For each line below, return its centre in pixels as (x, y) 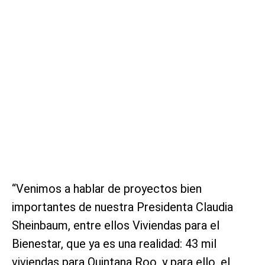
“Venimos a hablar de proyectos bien (107, 188)
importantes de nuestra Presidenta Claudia (122, 207)
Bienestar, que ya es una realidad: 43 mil (114, 243)
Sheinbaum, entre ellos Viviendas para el (116, 225)
